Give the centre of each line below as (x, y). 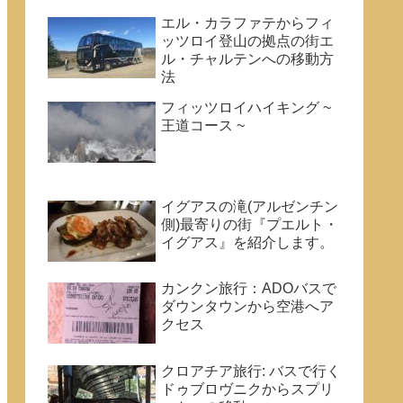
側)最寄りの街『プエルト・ (250, 224)
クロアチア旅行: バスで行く (251, 371)
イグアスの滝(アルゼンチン (250, 206)
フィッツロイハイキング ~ (246, 108)
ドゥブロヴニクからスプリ (247, 389)
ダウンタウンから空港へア (247, 307)
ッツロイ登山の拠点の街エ (247, 41)
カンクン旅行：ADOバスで (249, 289)
